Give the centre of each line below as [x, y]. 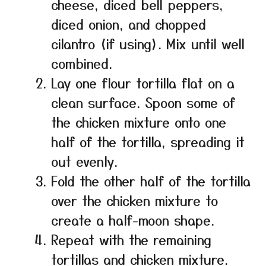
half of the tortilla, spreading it [148, 142]
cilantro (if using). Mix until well [148, 44]
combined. [82, 63]
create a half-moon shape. [133, 220]
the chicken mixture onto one [139, 122]
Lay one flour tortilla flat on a [143, 83]
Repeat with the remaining [131, 240]
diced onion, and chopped [129, 24]
